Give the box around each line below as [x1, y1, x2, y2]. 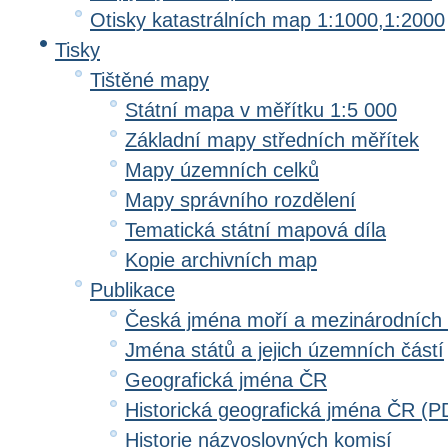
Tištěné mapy [90, 69, 209, 91]
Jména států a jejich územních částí [125, 339, 444, 361]
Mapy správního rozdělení [125, 189, 356, 211]
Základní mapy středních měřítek [125, 129, 419, 151]
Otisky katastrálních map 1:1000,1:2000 [90, 9, 445, 31]
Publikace [90, 279, 175, 301]
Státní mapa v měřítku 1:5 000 [125, 99, 397, 121]
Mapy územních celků [125, 159, 319, 181]
